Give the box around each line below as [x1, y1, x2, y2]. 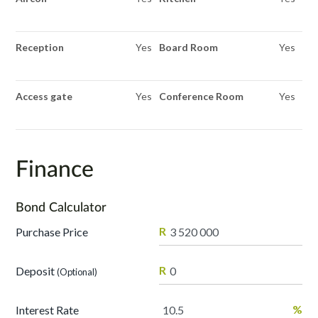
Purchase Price [16, 224, 89, 238]
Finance [16, 154, 94, 182]
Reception [16, 41, 65, 53]
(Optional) [57, 265, 98, 278]
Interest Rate [16, 302, 79, 317]
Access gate [16, 90, 73, 102]
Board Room [159, 41, 218, 53]
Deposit [16, 263, 57, 278]
